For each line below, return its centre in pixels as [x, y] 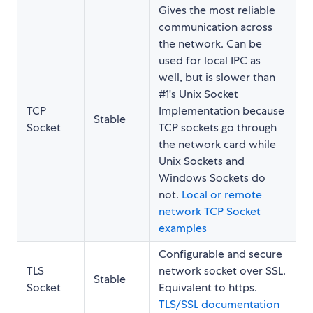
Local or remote [222, 194]
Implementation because [221, 110]
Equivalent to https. [208, 287]
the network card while [217, 144]
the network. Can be [210, 43]
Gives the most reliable [217, 10]
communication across [216, 27]
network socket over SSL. [222, 270]
